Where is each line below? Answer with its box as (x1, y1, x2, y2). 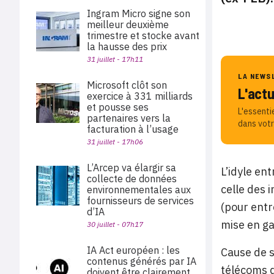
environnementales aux (87, 183, 191, 196)
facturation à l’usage (87, 123, 179, 135)
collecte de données (87, 172, 177, 185)
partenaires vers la (87, 112, 171, 124)
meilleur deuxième (87, 18, 169, 31)
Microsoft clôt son (87, 79, 167, 91)
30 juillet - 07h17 (87, 220, 143, 229)
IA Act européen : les (87, 244, 180, 256)
